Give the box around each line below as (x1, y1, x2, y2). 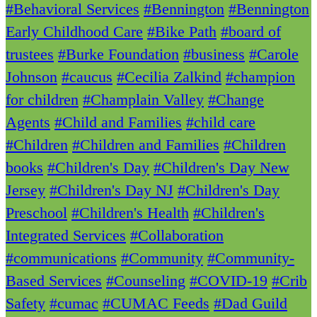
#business (183, 45, 245, 64)
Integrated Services (6, 226, 126, 245)
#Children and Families (72, 136, 219, 154)
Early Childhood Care (6, 23, 143, 41)
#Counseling (106, 272, 185, 290)
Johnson (6, 68, 57, 86)
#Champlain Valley (83, 91, 204, 109)
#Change (208, 91, 264, 109)
